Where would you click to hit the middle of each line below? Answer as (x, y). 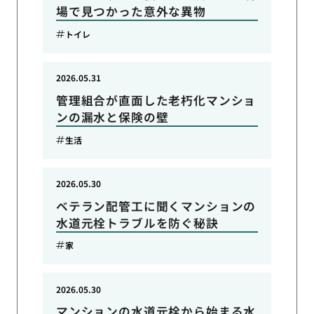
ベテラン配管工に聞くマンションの (156, 206)
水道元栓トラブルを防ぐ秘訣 (137, 223)
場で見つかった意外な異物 (131, 12)
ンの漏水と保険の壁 (112, 117)
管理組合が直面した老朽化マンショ (156, 101)
